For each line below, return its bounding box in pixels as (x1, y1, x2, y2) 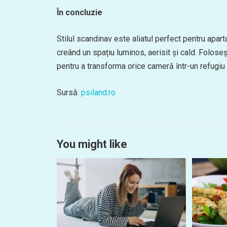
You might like (57, 138, 127, 150)
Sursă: (57, 88, 81, 97)
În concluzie (57, 8, 102, 17)
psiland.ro (81, 88, 116, 97)
